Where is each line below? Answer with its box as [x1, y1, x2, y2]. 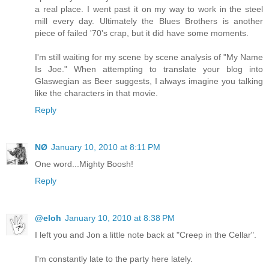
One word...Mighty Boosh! [35, 159, 133, 169]
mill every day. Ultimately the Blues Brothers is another [35, 16, 263, 26]
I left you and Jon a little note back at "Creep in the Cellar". [35, 230, 256, 240]
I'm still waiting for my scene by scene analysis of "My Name [35, 52, 263, 62]
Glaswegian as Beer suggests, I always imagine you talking [35, 76, 263, 86]
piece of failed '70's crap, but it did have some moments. [35, 28, 249, 38]
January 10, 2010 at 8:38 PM [65, 213, 175, 223]
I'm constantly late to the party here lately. [35, 254, 193, 264]
